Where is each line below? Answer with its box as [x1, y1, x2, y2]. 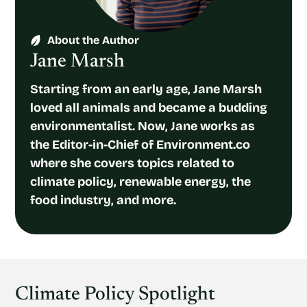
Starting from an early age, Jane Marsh [30, 82, 262, 97]
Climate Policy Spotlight [15, 285, 215, 305]
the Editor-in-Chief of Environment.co [30, 137, 251, 153]
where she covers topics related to [30, 156, 235, 171]
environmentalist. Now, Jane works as [30, 119, 256, 134]
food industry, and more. [30, 193, 177, 208]
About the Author [47, 34, 140, 47]
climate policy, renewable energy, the [30, 174, 251, 190]
